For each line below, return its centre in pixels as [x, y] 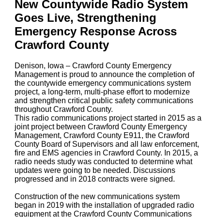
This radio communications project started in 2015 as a [108, 118]
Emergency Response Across [96, 31]
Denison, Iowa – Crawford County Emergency [93, 65]
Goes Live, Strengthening [85, 18]
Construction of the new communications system [97, 196]
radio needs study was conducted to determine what [103, 161]
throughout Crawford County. [64, 109]
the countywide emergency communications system [103, 83]
